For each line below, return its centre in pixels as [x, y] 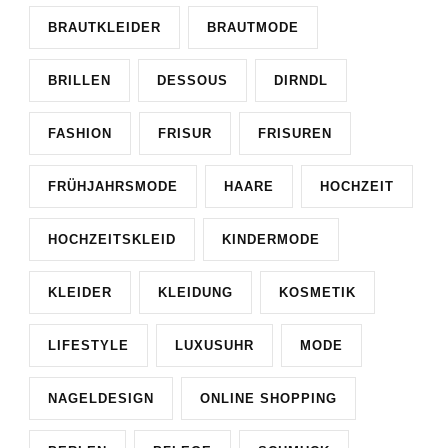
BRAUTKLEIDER [104, 27]
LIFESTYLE [88, 345]
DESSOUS [192, 80]
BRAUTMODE [253, 27]
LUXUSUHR [214, 345]
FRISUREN [295, 133]
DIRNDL [301, 80]
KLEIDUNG [195, 292]
